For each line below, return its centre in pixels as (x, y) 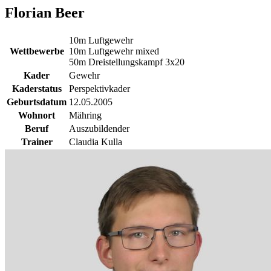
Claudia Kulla (96, 142)
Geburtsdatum (37, 102)
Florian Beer (45, 12)
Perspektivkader (100, 88)
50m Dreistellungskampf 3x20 (127, 62)
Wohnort (37, 115)
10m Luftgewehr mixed (114, 51)
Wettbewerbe (37, 51)
